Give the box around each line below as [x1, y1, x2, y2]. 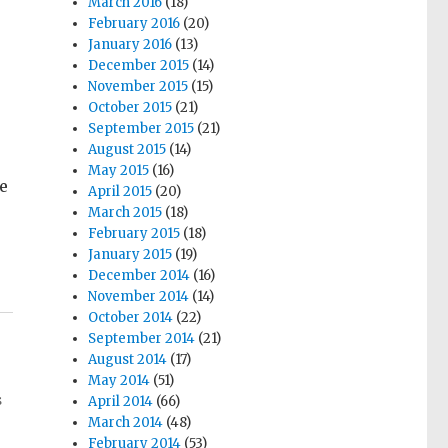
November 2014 [88, 287, 190, 305]
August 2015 [88, 140, 167, 158]
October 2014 [88, 308, 174, 326]
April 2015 [88, 182, 153, 200]
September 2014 [88, 329, 196, 347]
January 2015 [88, 245, 173, 263]
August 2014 [88, 350, 168, 368]
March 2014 [88, 413, 164, 431]
